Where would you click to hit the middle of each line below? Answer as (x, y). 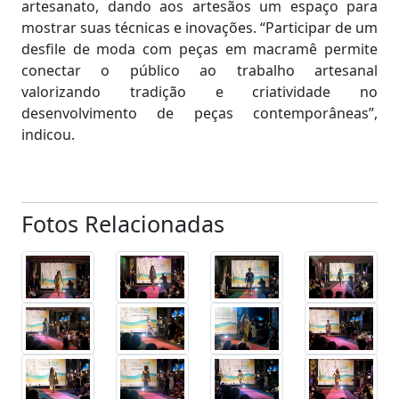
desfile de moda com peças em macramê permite (199, 49)
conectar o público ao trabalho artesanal (199, 70)
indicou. (48, 134)
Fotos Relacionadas (123, 223)
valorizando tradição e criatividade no (199, 91)
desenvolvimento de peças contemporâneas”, (199, 113)
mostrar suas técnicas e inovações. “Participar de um (199, 27)
